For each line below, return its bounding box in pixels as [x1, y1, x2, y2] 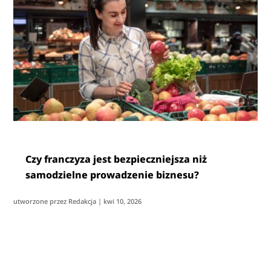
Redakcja [68, 197, 97, 206]
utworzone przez [13, 197, 69, 206]
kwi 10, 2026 [103, 197, 142, 206]
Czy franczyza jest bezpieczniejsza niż [25, 152, 207, 166]
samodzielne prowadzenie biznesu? [25, 168, 200, 182]
